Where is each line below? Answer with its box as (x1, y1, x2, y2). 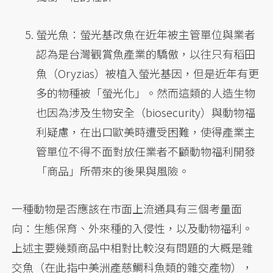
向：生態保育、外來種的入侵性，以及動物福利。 (12, 220, 253, 236)
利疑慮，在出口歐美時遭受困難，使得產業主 (36, 124, 256, 140)
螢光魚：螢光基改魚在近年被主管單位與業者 (36, 26, 256, 43)
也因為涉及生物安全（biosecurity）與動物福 (36, 104, 256, 121)
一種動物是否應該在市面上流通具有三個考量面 (12, 200, 243, 217)
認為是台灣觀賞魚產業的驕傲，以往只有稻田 (36, 46, 256, 62)
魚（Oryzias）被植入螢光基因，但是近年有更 (36, 65, 260, 82)
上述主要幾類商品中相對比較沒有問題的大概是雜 (12, 239, 253, 256)
